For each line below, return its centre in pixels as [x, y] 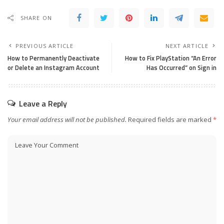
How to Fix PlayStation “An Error [171, 58]
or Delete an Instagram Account [53, 68]
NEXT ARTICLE [187, 46]
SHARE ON [36, 18]
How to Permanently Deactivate [53, 58]
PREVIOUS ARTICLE [45, 46]
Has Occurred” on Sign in [181, 68]
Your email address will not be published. [67, 120]
